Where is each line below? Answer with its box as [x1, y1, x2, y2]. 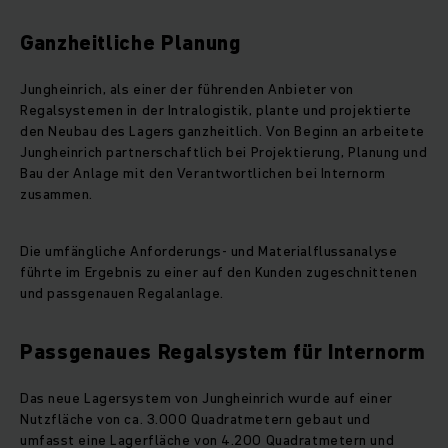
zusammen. [20, 184, 94, 205]
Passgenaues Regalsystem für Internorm [20, 338, 426, 367]
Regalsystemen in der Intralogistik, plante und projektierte [20, 100, 413, 121]
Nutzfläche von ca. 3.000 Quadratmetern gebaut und [20, 409, 371, 430]
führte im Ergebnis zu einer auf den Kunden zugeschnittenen [20, 262, 418, 283]
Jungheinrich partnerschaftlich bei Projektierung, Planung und [20, 142, 428, 163]
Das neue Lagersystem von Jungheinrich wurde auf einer [20, 388, 393, 409]
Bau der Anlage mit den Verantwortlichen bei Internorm [20, 163, 386, 184]
